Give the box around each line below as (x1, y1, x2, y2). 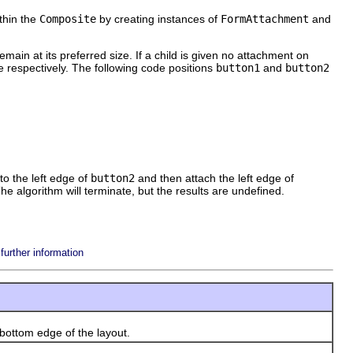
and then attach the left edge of (135, 171, 294, 184)
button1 (216, 61, 260, 74)
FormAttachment (221, 12, 309, 25)
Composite (39, 12, 96, 25)
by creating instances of (96, 12, 221, 25)
